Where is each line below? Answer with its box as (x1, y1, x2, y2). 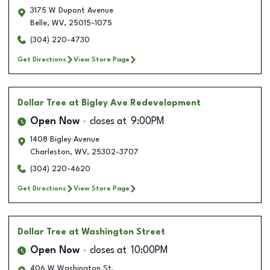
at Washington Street (69, 227, 165, 236)
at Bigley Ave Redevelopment (69, 98, 201, 107)
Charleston (30, 148, 70, 156)
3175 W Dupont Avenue (30, 6, 113, 14)
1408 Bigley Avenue (30, 135, 99, 143)
